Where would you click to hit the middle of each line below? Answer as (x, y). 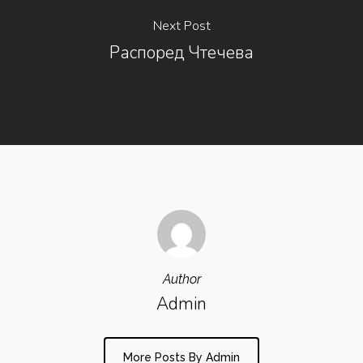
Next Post (181, 26)
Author (181, 279)
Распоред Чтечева (181, 52)
